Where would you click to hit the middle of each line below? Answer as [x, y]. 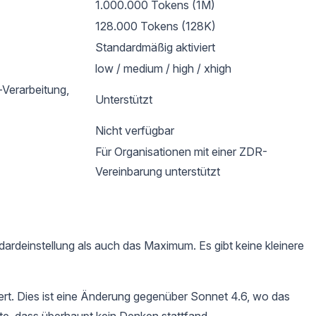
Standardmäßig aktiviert [155, 47]
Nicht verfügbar [135, 130]
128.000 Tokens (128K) [156, 26]
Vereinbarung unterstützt [158, 171]
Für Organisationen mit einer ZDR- [181, 151]
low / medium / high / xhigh [163, 68]
